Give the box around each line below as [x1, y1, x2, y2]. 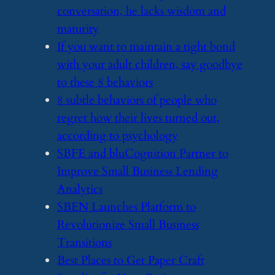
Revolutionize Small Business [56, 217, 199, 233]
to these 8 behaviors [56, 74, 153, 90]
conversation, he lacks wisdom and [56, 3, 226, 19]
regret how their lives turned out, [56, 110, 220, 126]
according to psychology [56, 128, 178, 144]
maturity [56, 21, 99, 37]
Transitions [56, 234, 112, 250]
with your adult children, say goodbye [56, 56, 242, 72]
